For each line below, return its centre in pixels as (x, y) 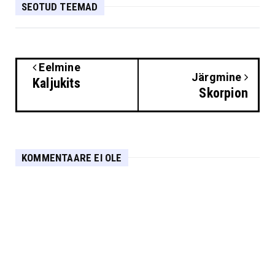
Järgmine (218, 77)
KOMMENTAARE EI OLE (72, 157)
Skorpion (223, 93)
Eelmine (58, 67)
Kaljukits (56, 83)
